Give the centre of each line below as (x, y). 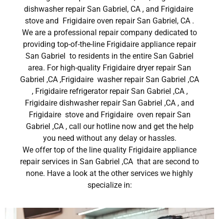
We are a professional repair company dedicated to (109, 32)
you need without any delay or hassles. (109, 138)
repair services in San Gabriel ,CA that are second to (109, 161)
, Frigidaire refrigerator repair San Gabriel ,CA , (109, 91)
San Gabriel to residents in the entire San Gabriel (109, 56)
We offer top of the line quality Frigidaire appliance (109, 150)
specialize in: (109, 185)
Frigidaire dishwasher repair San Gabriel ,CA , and (109, 103)
